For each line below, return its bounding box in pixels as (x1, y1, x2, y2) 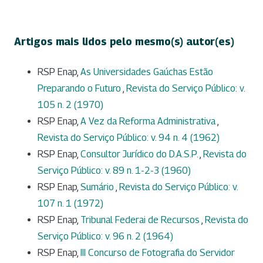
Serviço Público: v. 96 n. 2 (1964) (38, 230, 173, 242)
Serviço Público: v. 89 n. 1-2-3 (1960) (38, 164, 191, 176)
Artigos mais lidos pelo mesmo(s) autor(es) (14, 35, 234, 48)
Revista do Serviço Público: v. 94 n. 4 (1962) (38, 131, 220, 143)
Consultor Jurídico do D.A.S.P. (80, 148, 200, 160)
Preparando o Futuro (38, 82, 123, 94)
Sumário (80, 181, 116, 193)
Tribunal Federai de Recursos (80, 214, 201, 225)
